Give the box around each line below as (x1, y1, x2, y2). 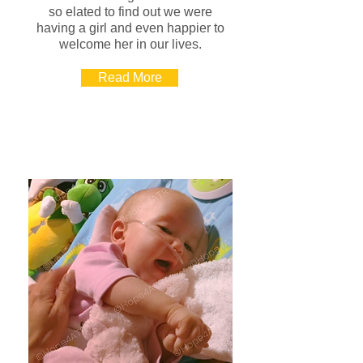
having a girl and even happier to (36, 21, 224, 35)
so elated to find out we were (49, 5, 212, 19)
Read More (97, 70, 162, 84)
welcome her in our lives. (59, 37, 202, 51)
